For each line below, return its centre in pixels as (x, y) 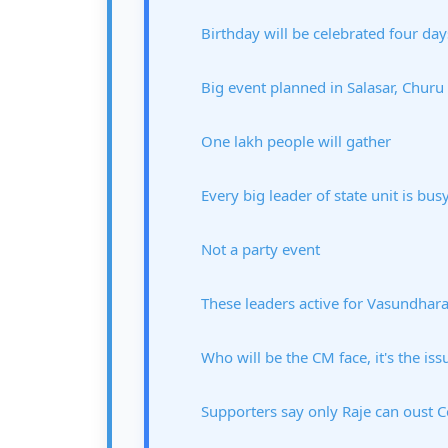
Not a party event (260, 249)
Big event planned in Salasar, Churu (322, 87)
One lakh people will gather (296, 141)
